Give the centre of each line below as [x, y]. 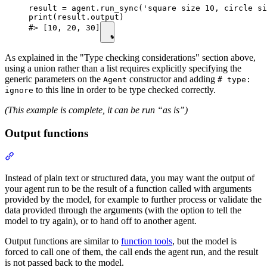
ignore [19, 91]
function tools [147, 241]
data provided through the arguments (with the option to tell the [123, 210]
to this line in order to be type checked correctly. [125, 90]
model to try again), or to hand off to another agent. [101, 221]
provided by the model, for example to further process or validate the [133, 199]
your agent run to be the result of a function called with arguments [128, 188]
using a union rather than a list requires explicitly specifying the [123, 69]
